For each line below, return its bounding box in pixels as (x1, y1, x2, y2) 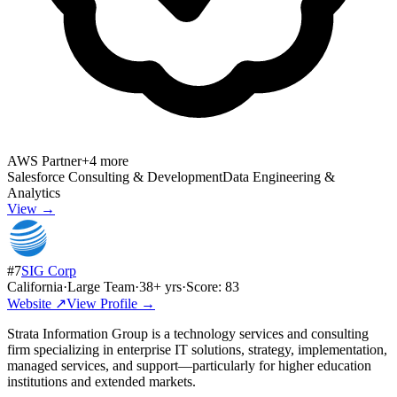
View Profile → (66, 295, 155, 311)
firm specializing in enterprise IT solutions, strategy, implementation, (7, 341, 387, 357)
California (7, 278, 63, 294)
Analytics (7, 184, 60, 200)
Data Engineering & (222, 168, 335, 184)
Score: (186, 278, 225, 294)
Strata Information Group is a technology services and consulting (7, 325, 369, 341)
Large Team (67, 278, 135, 294)
